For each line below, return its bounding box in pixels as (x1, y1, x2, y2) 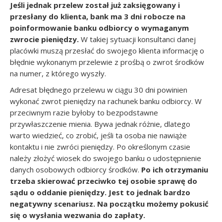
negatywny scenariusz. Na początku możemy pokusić (10, 199, 209, 209)
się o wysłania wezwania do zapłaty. (10, 210, 145, 220)
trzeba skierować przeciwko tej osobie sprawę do (10, 176, 197, 186)
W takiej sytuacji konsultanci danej (81, 34, 196, 44)
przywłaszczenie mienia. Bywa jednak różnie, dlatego (10, 119, 190, 129)
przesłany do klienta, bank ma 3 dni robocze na (10, 11, 185, 21)
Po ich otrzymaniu (141, 165, 208, 174)
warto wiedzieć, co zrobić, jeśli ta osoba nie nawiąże (10, 130, 187, 140)
